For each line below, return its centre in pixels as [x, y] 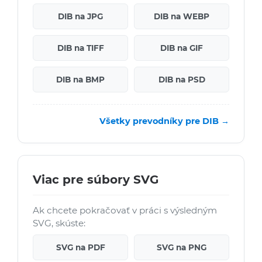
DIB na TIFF [80, 48]
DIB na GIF [182, 48]
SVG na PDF [80, 248]
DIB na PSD [182, 80]
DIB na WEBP [182, 17]
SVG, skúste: [59, 223]
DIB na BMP [80, 80]
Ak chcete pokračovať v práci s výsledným [125, 211]
